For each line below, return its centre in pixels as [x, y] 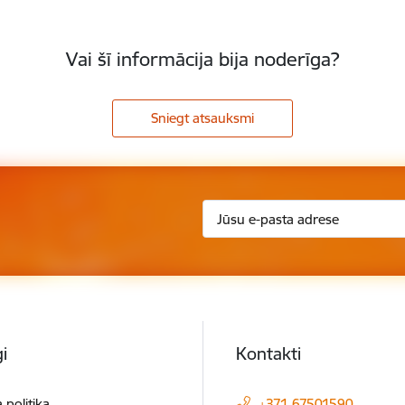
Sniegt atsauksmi [202, 118]
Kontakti [268, 353]
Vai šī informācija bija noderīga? [202, 60]
